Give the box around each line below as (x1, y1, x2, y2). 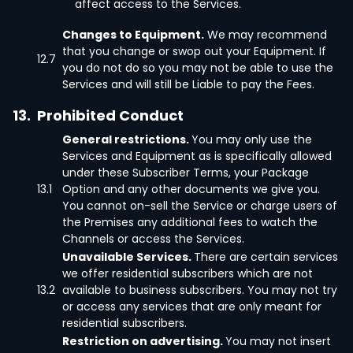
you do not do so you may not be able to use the (62, 60, 333, 76)
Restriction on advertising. (62, 333, 225, 349)
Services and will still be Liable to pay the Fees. (62, 76, 314, 92)
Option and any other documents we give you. (62, 181, 320, 197)
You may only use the (191, 132, 312, 147)
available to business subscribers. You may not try (62, 282, 337, 298)
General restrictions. (62, 132, 191, 147)
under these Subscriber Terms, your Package (62, 165, 309, 180)
